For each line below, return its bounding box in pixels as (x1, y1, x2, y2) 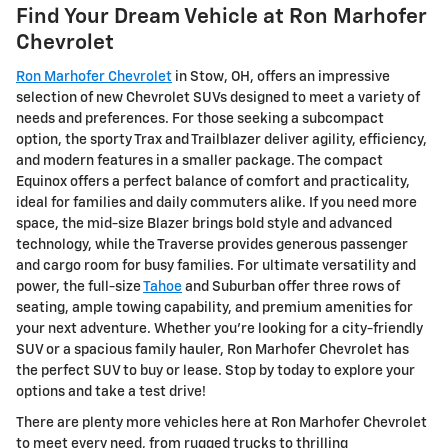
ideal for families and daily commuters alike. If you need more (16, 196, 417, 211)
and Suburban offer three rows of (182, 280, 400, 295)
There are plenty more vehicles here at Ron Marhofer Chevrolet (16, 416, 427, 431)
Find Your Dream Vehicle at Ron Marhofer (16, 6, 427, 28)
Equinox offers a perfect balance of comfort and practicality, (16, 175, 410, 190)
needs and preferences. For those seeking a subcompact (16, 112, 384, 127)
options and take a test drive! (16, 385, 206, 400)
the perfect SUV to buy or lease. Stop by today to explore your (16, 364, 415, 379)
